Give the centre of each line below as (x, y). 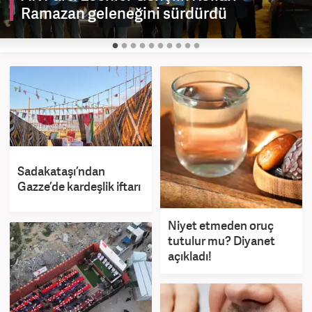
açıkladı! (190, 256)
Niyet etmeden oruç (221, 226)
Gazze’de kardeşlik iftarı (79, 186)
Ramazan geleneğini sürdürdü (124, 12)
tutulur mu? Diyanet (221, 241)
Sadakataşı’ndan (61, 171)
